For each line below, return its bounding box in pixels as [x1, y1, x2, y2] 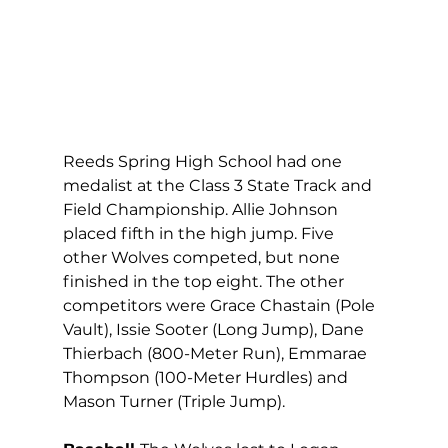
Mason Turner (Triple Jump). [62, 392, 285, 412]
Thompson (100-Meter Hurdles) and [62, 368, 352, 388]
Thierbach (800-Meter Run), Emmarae [62, 344, 371, 364]
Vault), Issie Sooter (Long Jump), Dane [62, 320, 368, 340]
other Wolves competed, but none [62, 248, 344, 268]
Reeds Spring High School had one [62, 152, 346, 172]
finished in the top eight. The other [62, 272, 348, 292]
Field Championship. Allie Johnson [62, 200, 342, 220]
